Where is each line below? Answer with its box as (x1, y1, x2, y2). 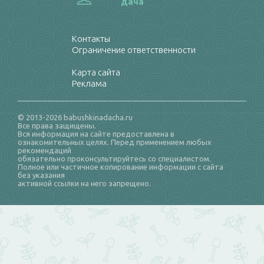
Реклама (72, 78, 107, 88)
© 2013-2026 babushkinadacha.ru (18, 113, 133, 121)
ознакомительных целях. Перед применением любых (18, 137, 212, 146)
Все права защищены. (18, 121, 96, 130)
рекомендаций (18, 146, 71, 154)
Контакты (72, 34, 110, 44)
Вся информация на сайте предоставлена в (18, 129, 174, 138)
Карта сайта (72, 67, 120, 78)
